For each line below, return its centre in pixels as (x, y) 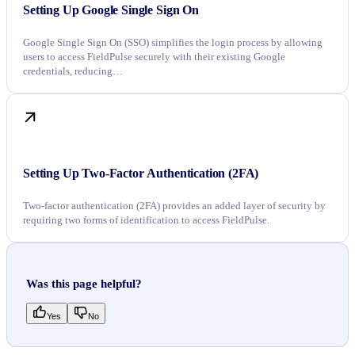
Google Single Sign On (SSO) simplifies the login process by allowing (173, 42)
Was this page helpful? (84, 284)
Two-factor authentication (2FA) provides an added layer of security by (174, 206)
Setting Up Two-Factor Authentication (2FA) (141, 173)
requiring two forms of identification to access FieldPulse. (146, 220)
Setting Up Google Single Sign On (111, 10)
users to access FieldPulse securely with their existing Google (154, 56)
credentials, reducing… (73, 71)
